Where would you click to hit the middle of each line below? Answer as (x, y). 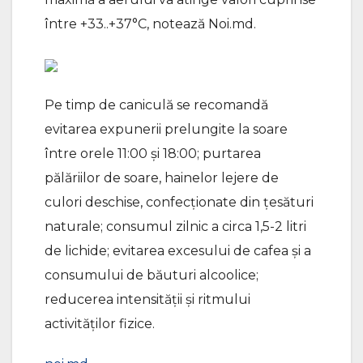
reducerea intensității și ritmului (147, 299)
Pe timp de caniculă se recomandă (156, 105)
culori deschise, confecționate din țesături (179, 202)
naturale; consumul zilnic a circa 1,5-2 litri (175, 226)
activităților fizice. (100, 324)
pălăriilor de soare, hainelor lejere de (162, 178)
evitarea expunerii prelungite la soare (166, 129)
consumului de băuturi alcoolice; (152, 275)
